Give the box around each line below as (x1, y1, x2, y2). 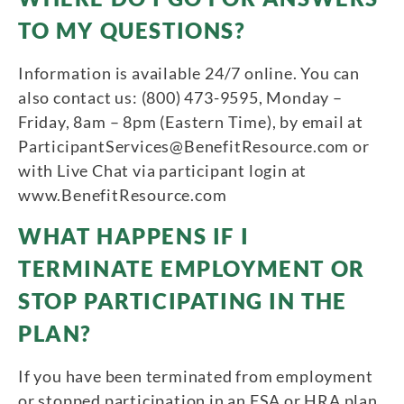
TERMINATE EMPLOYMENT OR (18, 254, 365, 281)
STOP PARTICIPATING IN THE (18, 287, 348, 314)
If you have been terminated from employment (18, 365, 373, 386)
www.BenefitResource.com (18, 184, 227, 205)
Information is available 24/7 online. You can (18, 62, 360, 83)
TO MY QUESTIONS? (18, 16, 246, 43)
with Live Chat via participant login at (18, 160, 308, 180)
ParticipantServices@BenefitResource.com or (18, 135, 370, 156)
